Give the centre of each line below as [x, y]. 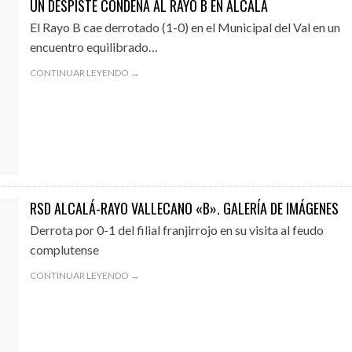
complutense [64, 249]
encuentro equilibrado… [93, 47]
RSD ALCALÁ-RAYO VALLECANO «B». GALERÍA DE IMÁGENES [184, 208]
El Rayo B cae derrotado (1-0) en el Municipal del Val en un [185, 27]
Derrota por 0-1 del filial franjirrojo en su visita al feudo [176, 230]
